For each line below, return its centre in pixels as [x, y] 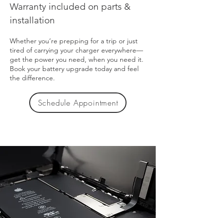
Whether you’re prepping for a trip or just [74, 41]
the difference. [32, 78]
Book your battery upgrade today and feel [74, 69]
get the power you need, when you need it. [77, 59]
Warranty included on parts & [70, 7]
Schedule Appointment [78, 103]
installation [32, 20]
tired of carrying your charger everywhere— [76, 50]
